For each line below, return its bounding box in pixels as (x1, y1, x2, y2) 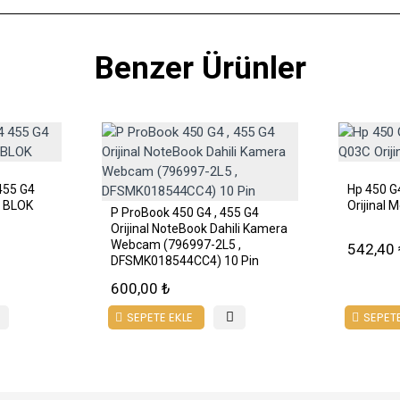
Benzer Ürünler (94, 50, 306, 87)
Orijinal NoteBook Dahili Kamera (110, 221, 287, 236)
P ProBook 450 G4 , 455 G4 (110, 205, 259, 220)
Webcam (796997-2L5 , (110, 237, 241, 252)
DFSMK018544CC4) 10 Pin (110, 254, 259, 268)
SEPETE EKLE (127, 309, 194, 326)
